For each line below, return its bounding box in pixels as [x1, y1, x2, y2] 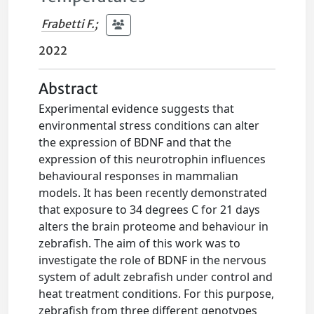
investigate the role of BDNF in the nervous [39, 252, 267, 268]
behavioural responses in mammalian [39, 168, 239, 184]
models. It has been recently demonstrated [39, 185, 268, 200]
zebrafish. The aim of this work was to [39, 235, 241, 251]
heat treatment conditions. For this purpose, [39, 286, 275, 301]
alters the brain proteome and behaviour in [39, 219, 269, 234]
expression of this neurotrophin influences [39, 151, 266, 167]
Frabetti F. [41, 16, 95, 31]
